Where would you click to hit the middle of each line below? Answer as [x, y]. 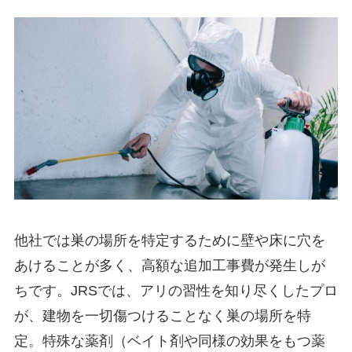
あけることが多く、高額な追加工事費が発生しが [169, 265]
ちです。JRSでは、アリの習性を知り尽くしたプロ [176, 290]
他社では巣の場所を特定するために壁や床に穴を [169, 240]
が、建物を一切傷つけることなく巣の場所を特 [162, 315]
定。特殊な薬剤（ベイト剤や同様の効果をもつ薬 [169, 341]
